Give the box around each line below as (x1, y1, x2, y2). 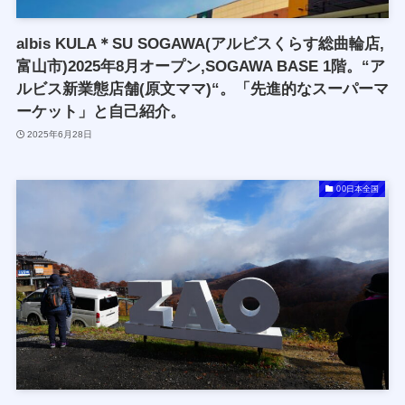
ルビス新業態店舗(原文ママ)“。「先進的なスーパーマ (15, 80, 389, 99)
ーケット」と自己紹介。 (15, 103, 185, 121)
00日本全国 (336, 184, 380, 193)
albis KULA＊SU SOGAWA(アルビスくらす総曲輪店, (15, 35, 384, 53)
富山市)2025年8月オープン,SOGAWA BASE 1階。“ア (15, 58, 385, 76)
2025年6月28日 (27, 128, 93, 139)
